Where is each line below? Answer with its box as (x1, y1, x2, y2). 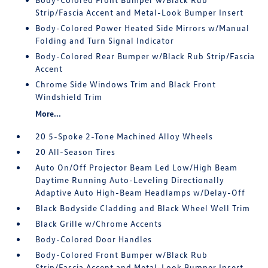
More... (35, 108, 62, 118)
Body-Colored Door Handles (35, 234, 153, 244)
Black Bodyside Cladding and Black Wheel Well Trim (35, 203, 251, 213)
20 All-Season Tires (35, 147, 116, 157)
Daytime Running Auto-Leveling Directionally (35, 175, 225, 185)
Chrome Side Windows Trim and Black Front (35, 79, 217, 89)
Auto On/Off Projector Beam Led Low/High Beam (35, 162, 238, 172)
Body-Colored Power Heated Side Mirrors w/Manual (35, 23, 250, 33)
